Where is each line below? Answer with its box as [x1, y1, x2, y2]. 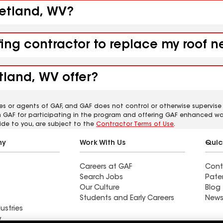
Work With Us [80, 140, 125, 147]
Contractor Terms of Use [96, 121, 174, 127]
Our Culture [80, 185, 119, 192]
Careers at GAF [80, 164, 132, 171]
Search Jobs [80, 174, 123, 181]
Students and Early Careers [80, 195, 174, 202]
